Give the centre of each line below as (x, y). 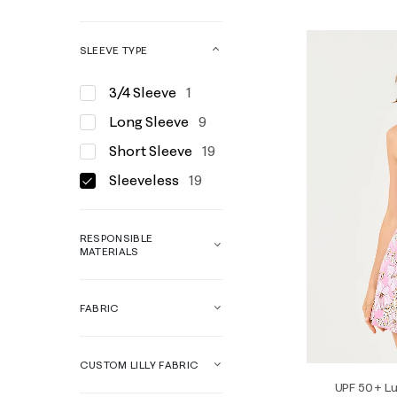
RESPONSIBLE (116, 238)
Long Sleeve (150, 121)
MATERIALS (109, 251)
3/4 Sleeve (144, 92)
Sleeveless (145, 180)
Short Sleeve (152, 151)
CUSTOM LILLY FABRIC (139, 365)
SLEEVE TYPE (113, 50)
